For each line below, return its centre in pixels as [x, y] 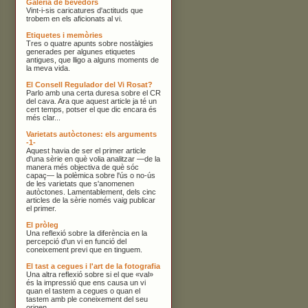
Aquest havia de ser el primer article [86, 150]
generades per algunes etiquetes [81, 51]
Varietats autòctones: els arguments [91, 134]
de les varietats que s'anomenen [80, 183]
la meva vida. [48, 68]
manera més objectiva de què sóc [82, 167]
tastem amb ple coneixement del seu [87, 299]
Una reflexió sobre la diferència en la [87, 233]
